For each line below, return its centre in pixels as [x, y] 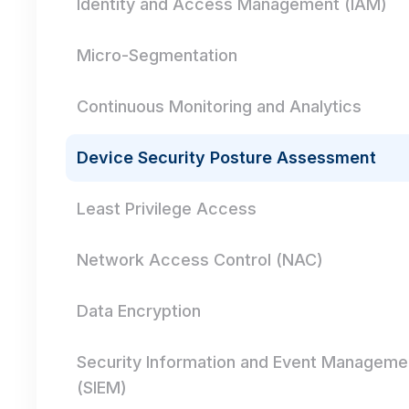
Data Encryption [139, 311]
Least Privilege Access [167, 209]
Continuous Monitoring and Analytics [219, 106]
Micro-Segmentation [157, 55]
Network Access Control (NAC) [200, 260]
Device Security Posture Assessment [226, 157]
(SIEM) [102, 388]
